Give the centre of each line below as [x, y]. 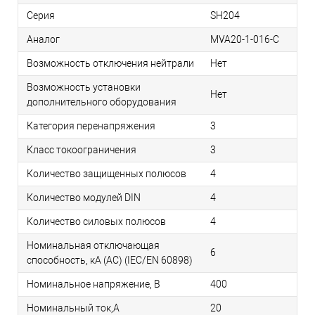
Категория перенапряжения [91, 126]
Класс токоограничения [82, 150]
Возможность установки [84, 88]
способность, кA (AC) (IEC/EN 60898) [110, 261]
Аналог [43, 40]
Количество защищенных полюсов [107, 174]
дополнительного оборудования [102, 102]
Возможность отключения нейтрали [110, 64]
